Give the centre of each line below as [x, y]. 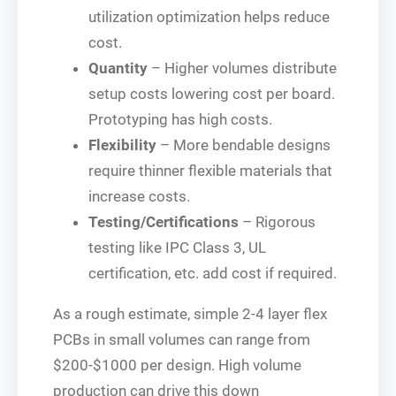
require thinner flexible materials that [210, 170]
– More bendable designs [244, 145]
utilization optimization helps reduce [209, 16]
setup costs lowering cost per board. [212, 93]
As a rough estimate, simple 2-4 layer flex [190, 313]
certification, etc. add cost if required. [213, 273]
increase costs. [139, 196]
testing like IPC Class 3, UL [177, 247]
